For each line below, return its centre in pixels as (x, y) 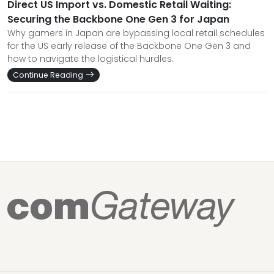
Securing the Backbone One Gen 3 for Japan (118, 19)
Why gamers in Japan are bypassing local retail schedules (136, 33)
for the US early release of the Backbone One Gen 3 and (129, 46)
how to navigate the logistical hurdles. (91, 59)
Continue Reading (48, 75)
